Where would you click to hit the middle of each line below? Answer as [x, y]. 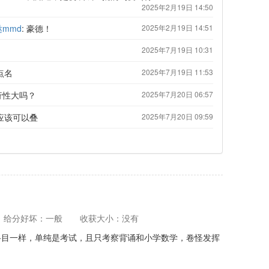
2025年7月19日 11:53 [178, 72]
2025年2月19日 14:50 [178, 7]
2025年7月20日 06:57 [178, 94]
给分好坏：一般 [33, 218]
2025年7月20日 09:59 [178, 116]
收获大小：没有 [109, 218]
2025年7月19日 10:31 [178, 50]
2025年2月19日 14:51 [178, 27]
